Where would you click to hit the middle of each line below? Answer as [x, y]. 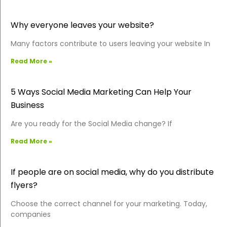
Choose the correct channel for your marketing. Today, [109, 203]
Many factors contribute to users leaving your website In [110, 43]
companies [31, 214]
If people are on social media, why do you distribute [112, 172]
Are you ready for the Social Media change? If [91, 123]
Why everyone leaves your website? [82, 25]
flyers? [24, 185]
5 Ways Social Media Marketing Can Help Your [101, 92]
